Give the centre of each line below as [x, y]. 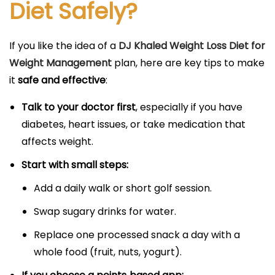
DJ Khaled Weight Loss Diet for [192, 45]
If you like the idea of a [64, 45]
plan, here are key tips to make [188, 63]
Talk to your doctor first [79, 107]
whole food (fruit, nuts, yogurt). [108, 252]
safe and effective [62, 80]
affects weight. [57, 141]
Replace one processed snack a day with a [137, 234]
